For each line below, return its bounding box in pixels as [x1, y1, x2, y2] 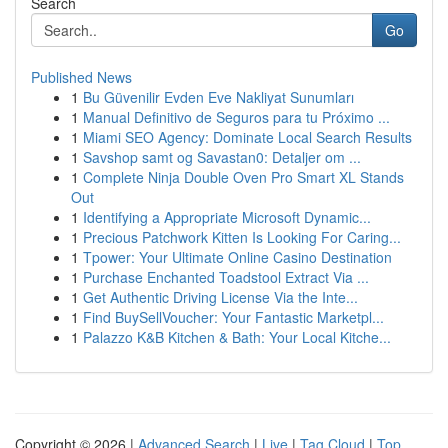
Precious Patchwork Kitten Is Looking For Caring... [83, 227, 401, 247]
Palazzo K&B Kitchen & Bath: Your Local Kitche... [83, 327, 391, 347]
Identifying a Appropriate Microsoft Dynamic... [83, 207, 371, 227]
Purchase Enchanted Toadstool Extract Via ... [83, 267, 369, 287]
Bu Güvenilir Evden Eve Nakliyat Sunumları [83, 87, 354, 107]
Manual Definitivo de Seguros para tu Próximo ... [83, 107, 390, 127]
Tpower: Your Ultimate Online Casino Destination [83, 247, 392, 267]
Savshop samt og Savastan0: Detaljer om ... [83, 147, 361, 167]
